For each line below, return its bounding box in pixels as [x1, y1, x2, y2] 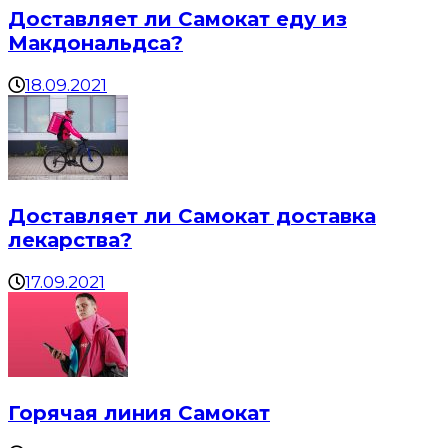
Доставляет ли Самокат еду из [8, 7, 347, 32]
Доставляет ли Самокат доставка [8, 203, 376, 228]
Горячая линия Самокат [8, 400, 270, 425]
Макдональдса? [8, 31, 183, 56]
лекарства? [8, 227, 132, 252]
